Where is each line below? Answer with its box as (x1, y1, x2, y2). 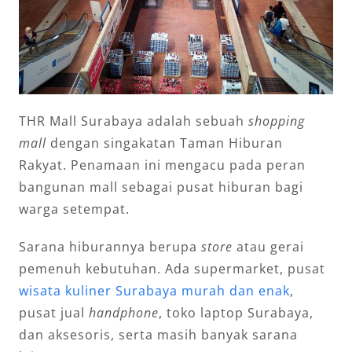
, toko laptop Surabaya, (158, 303, 313, 321)
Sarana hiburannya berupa (18, 237, 201, 255)
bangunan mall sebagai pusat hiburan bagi (18, 178, 303, 196)
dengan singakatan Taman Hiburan (46, 134, 283, 152)
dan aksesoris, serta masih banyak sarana (18, 325, 298, 343)
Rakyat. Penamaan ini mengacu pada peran (18, 156, 306, 174)
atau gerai (232, 237, 304, 255)
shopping (247, 112, 305, 130)
